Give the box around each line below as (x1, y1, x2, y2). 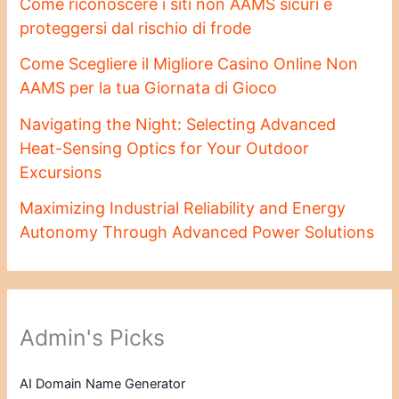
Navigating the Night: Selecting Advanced (20, 114, 337, 134)
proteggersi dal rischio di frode (20, 18, 252, 37)
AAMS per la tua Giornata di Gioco (20, 78, 278, 98)
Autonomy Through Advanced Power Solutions (20, 223, 375, 242)
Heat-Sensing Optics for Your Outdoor (20, 138, 310, 158)
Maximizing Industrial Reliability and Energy (20, 199, 346, 218)
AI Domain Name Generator (20, 375, 186, 392)
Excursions (20, 162, 102, 182)
